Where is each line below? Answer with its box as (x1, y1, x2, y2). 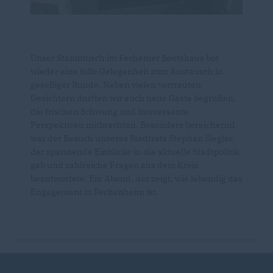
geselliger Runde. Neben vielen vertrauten (30, 79, 201, 91)
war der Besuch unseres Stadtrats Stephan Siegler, (30, 133, 235, 144)
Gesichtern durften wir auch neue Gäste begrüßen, (30, 93, 236, 104)
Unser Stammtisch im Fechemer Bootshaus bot (30, 52, 219, 64)
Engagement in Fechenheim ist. (30, 186, 158, 198)
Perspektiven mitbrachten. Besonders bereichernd (30, 119, 235, 131)
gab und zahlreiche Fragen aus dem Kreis (30, 160, 199, 171)
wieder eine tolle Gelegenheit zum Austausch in (30, 66, 223, 77)
